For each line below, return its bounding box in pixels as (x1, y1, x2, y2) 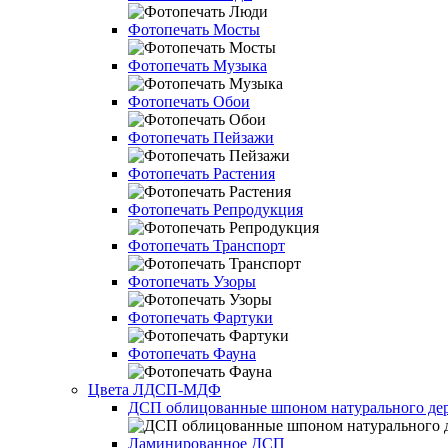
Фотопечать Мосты (128, 21, 260, 38)
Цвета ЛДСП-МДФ (88, 381, 221, 398)
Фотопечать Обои (128, 93, 250, 110)
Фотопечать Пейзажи (128, 129, 274, 146)
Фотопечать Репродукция (128, 201, 303, 218)
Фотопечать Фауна (128, 345, 256, 362)
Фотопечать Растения (128, 165, 275, 182)
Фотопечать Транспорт (128, 237, 285, 254)
